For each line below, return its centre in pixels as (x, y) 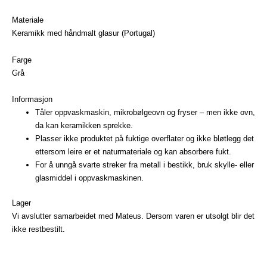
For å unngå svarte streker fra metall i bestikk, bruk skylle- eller (145, 165)
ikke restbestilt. (38, 229)
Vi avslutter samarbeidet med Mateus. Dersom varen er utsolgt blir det (133, 216)
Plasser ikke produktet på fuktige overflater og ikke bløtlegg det (145, 139)
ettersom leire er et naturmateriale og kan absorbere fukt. (133, 152)
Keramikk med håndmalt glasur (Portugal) (83, 33)
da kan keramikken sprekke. (84, 126)
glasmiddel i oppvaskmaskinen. (89, 178)
